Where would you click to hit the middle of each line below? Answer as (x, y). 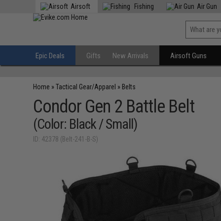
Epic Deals (50, 56)
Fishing (144, 6)
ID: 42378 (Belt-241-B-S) (66, 139)
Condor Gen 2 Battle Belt (114, 107)
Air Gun (207, 6)
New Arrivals (131, 56)
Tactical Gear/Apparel (86, 87)
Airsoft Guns (189, 56)
